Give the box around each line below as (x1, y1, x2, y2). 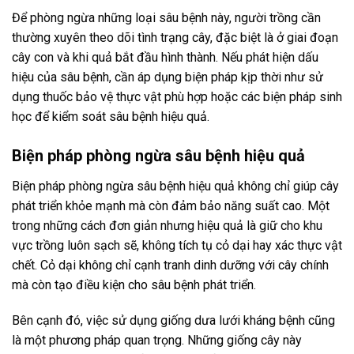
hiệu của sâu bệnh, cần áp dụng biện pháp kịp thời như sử (12, 69, 323, 85)
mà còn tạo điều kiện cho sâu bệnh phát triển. (12, 277, 256, 292)
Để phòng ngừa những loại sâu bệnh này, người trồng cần (12, 9, 321, 25)
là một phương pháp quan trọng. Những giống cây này (12, 333, 302, 348)
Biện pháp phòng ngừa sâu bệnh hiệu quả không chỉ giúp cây (12, 178, 339, 194)
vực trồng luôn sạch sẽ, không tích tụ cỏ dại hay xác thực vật (12, 237, 342, 253)
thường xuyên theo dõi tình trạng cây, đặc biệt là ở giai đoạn (12, 29, 338, 45)
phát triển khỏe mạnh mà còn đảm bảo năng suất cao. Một (12, 198, 330, 213)
